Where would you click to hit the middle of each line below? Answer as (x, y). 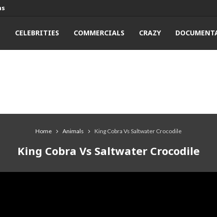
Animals (73, 131)
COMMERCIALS (99, 32)
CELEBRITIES (37, 32)
